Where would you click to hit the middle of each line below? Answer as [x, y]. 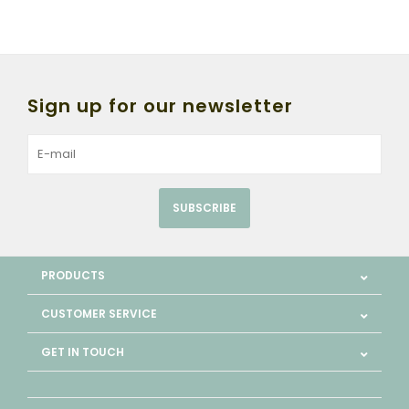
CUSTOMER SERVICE [99, 313]
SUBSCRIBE [204, 207]
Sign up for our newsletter [160, 105]
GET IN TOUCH [83, 351]
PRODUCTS [73, 275]
